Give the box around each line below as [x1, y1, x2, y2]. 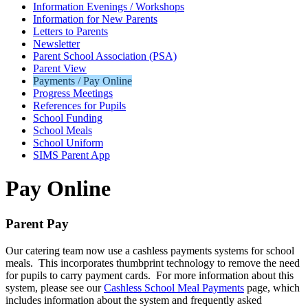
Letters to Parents [33, 25, 108, 37]
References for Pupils [33, 100, 126, 111]
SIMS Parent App [33, 149, 110, 161]
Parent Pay [5, 216, 69, 231]
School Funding [33, 112, 102, 124]
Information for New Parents [33, 13, 157, 25]
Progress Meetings [33, 87, 113, 99]
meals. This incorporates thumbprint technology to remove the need [5, 256, 300, 269]
